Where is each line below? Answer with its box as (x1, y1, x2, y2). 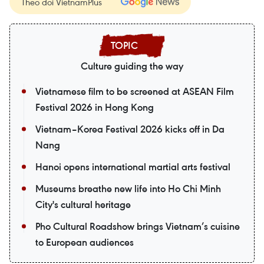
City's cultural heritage (35, 198, 131, 212)
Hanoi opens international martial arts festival (35, 160, 230, 174)
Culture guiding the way (81, 60, 183, 73)
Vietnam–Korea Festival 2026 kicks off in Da (35, 123, 225, 136)
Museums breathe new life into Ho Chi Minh (35, 182, 221, 196)
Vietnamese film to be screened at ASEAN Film (35, 85, 234, 98)
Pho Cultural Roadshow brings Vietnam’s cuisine (35, 220, 240, 233)
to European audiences (35, 236, 134, 249)
